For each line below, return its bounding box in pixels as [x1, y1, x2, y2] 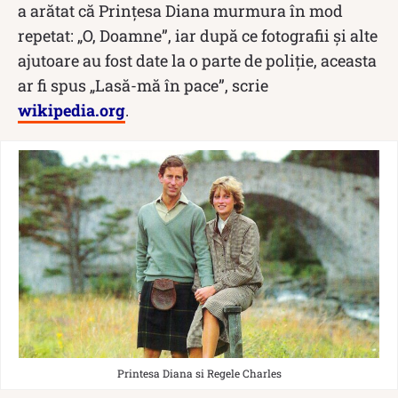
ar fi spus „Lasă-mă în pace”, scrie [18, 74, 268, 96]
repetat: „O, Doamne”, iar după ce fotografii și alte [18, 24, 378, 46]
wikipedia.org [18, 99, 125, 121]
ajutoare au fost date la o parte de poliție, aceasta [18, 49, 377, 71]
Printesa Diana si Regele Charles [116, 365, 282, 380]
